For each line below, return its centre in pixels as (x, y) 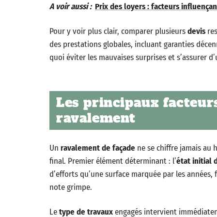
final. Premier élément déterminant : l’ (113, 161)
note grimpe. (71, 187)
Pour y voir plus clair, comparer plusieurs (118, 31)
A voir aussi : (70, 7)
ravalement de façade (98, 148)
